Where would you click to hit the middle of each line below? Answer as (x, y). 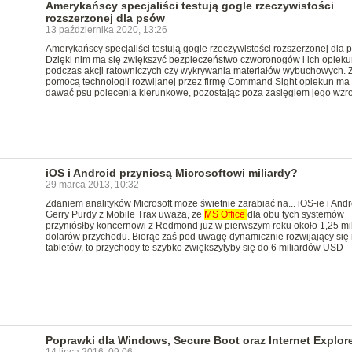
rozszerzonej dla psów (105, 18)
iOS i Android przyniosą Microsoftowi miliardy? (171, 173)
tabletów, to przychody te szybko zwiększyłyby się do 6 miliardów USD (194, 247)
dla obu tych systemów (295, 214)
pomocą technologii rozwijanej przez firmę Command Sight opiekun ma (197, 82)
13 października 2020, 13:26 (106, 30)
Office (234, 214)
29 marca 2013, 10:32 (92, 185)
